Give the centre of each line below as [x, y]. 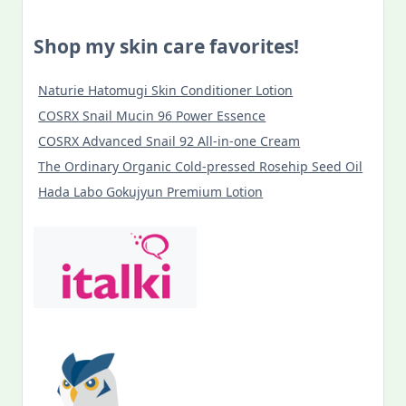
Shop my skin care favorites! [166, 47]
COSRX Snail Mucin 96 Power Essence [152, 116]
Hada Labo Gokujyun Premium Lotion [151, 192]
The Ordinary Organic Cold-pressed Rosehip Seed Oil [201, 167]
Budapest [324, 44]
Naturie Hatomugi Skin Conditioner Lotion [166, 91]
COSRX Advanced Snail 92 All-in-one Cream [169, 141]
